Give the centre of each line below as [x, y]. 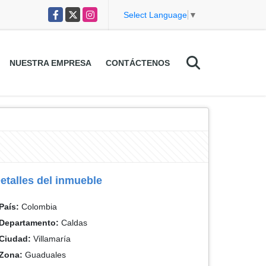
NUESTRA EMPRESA [50, 63]
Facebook [67, 13]
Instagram [102, 13]
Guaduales [44, 255]
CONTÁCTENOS [137, 63]
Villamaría [51, 239]
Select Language [155, 15]
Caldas [73, 223]
